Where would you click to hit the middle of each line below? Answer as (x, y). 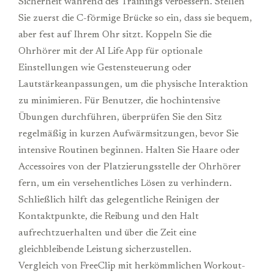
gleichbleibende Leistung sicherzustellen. (105, 249)
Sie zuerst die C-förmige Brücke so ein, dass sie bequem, (135, 18)
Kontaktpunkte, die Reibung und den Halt (109, 216)
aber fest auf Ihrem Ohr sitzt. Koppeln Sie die (115, 35)
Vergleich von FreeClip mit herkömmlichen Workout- (132, 266)
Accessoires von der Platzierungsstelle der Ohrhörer (130, 167)
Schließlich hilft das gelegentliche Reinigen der (119, 200)
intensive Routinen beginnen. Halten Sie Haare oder (129, 150)
